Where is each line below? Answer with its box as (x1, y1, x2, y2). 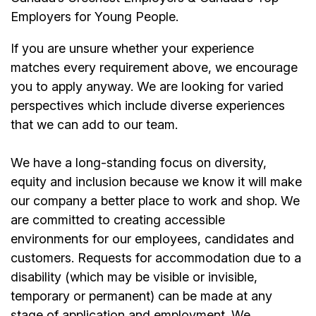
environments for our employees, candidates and (11, 231, 294, 247)
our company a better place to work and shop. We (11, 193, 300, 209)
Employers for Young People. (11, 9, 178, 25)
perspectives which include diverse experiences (11, 98, 285, 114)
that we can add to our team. (11, 117, 178, 133)
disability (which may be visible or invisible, (11, 269, 257, 285)
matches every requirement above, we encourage (11, 60, 298, 75)
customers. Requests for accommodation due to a (11, 250, 301, 266)
